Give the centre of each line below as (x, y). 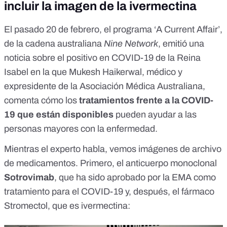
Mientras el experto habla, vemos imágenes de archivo (113, 149)
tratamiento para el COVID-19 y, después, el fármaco (109, 192)
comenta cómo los (42, 101)
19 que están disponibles (59, 115)
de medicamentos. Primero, (60, 163)
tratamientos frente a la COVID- (146, 101)
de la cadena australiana (54, 44)
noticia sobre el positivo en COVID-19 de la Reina (102, 58)
